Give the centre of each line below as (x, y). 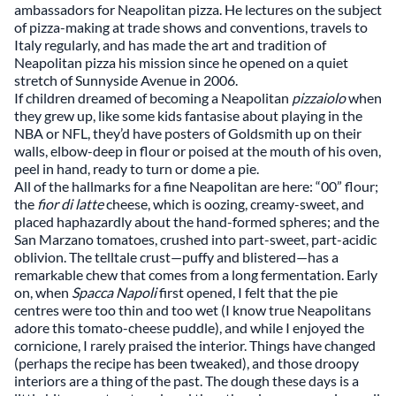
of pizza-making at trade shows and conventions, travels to (191, 27)
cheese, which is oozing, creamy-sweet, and (235, 204)
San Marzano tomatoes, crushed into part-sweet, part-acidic (195, 239)
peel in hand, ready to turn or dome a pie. (138, 168)
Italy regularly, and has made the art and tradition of (170, 45)
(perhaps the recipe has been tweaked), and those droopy (187, 363)
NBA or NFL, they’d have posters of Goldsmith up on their (188, 133)
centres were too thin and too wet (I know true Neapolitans (193, 310)
